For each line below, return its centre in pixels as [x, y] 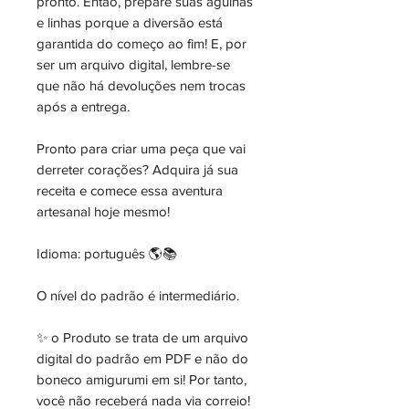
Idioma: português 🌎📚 [109, 253]
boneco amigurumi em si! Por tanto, [142, 379]
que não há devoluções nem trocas [141, 85]
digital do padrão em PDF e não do [142, 358]
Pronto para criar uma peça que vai [141, 148]
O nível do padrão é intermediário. [138, 295]
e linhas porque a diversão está [130, 22]
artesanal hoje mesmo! [103, 211]
